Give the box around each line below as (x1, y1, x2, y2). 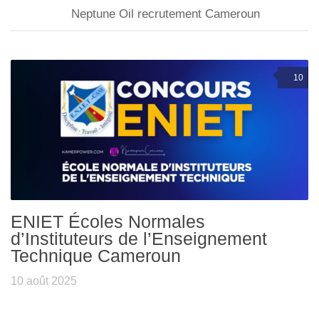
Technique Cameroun (11, 246, 181, 266)
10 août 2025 (11, 275, 77, 288)
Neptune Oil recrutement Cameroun (70, 6, 260, 21)
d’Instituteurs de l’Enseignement (11, 229, 267, 249)
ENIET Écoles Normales (11, 211, 205, 232)
